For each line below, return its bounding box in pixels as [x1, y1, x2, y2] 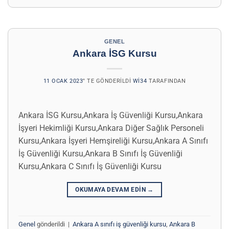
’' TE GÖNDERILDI [83, 77, 131, 84]
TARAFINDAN [147, 77, 186, 84]
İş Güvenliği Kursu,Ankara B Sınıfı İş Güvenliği [18, 148, 182, 158]
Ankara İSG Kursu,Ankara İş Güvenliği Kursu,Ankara [18, 110, 203, 120]
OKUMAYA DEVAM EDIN [75, 186, 148, 193]
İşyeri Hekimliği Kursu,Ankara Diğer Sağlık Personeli [18, 123, 204, 133]
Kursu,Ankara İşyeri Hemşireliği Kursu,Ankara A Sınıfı [18, 135, 208, 146]
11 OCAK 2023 [43, 77, 83, 84]
